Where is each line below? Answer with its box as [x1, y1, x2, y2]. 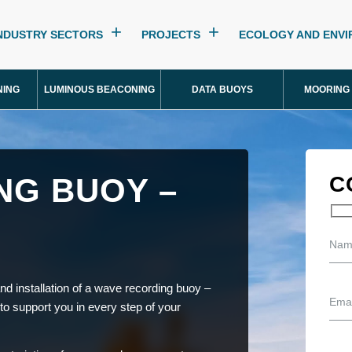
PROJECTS [141, 28, 200, 41]
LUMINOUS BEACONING [43, 84, 155, 95]
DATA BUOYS [191, 84, 253, 95]
